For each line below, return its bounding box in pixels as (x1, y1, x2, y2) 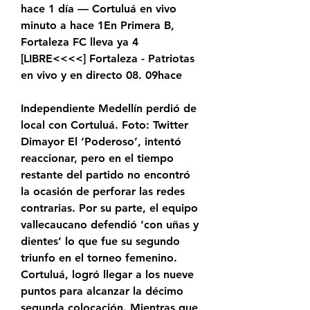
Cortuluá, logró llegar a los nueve (21, 268, 194, 282)
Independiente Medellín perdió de (21, 102, 197, 116)
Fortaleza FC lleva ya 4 (21, 35, 138, 49)
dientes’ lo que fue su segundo (21, 235, 180, 248)
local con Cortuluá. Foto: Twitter (21, 118, 188, 132)
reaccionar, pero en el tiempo (21, 152, 174, 165)
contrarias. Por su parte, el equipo (21, 201, 198, 215)
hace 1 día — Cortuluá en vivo (21, 2, 176, 16)
